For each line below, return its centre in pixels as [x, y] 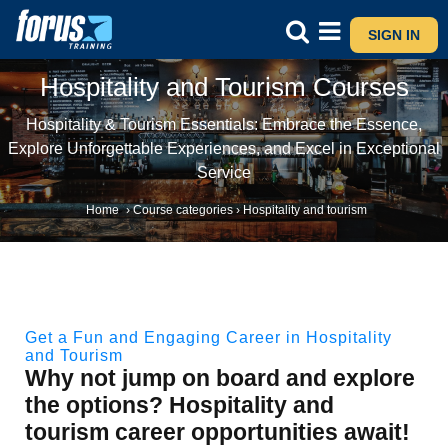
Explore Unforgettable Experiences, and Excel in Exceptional [224, 148]
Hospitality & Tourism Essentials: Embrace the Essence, [224, 124]
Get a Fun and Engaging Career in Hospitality [208, 338]
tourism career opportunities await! [217, 432]
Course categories [182, 209]
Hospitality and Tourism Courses [224, 87]
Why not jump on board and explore [220, 378]
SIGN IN [394, 35]
